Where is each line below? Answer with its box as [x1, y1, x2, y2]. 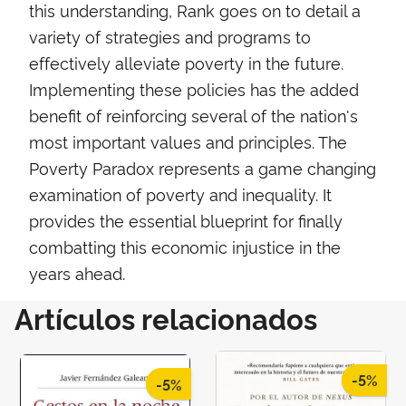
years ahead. [29, 262, 125, 285]
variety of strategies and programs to [29, 25, 311, 48]
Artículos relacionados [14, 298, 317, 338]
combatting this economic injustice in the [29, 236, 341, 258]
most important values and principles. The [29, 130, 347, 153]
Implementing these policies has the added [29, 78, 359, 101]
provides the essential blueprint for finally [29, 209, 343, 232]
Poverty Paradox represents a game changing [29, 157, 376, 179]
